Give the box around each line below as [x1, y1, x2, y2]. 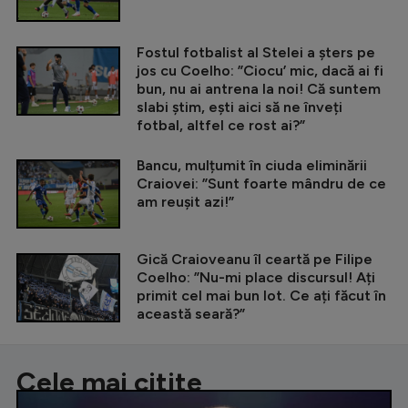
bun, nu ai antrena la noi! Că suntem [137, 80, 381, 98]
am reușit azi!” [137, 193, 234, 211]
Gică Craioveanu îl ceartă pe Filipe [137, 250, 372, 269]
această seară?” [137, 305, 245, 323]
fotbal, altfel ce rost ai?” [137, 117, 305, 135]
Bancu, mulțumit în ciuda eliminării [137, 157, 367, 175]
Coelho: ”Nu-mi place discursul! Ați [137, 269, 375, 287]
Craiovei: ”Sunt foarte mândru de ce [137, 175, 386, 193]
